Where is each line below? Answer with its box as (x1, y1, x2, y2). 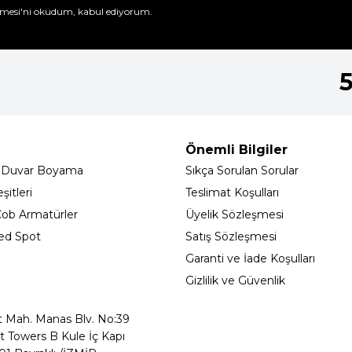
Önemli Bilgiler (185, 142, 288, 158)
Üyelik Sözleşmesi (185, 207, 284, 222)
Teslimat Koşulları (185, 185, 279, 200)
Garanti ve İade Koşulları (185, 251, 315, 266)
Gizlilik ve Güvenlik (185, 273, 285, 288)
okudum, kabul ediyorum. (31, 5, 152, 18)
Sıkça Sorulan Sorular (185, 163, 299, 178)
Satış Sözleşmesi (185, 229, 277, 244)
